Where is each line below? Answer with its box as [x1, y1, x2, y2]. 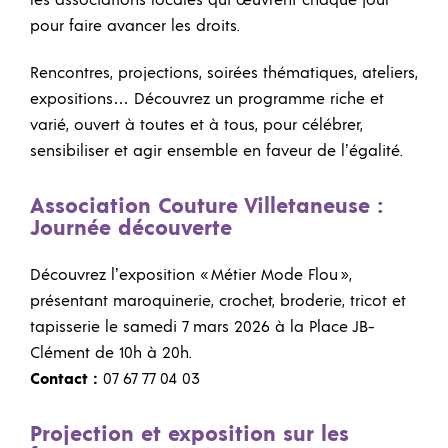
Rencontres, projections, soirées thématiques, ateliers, [30, 65, 418, 81]
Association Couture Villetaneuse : [30, 195, 383, 219]
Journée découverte [30, 217, 232, 241]
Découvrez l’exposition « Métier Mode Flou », [30, 266, 352, 283]
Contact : [30, 370, 98, 387]
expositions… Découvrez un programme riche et [30, 91, 384, 107]
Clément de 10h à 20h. [30, 344, 192, 361]
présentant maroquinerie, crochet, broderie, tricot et [30, 292, 406, 309]
